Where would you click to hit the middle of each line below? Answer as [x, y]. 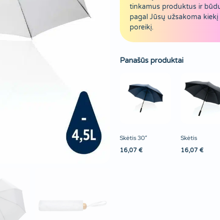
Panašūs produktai [152, 61]
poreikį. [142, 27]
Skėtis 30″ [134, 138]
